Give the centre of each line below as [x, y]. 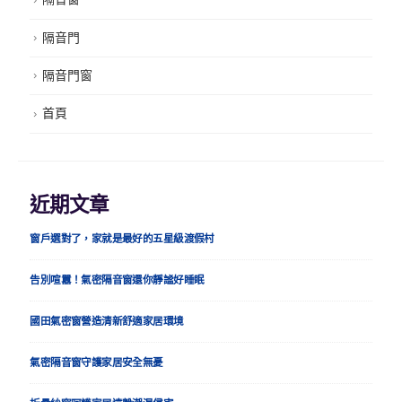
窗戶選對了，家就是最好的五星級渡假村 [122, 238]
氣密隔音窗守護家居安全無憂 [96, 362]
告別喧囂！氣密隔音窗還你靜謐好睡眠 [117, 280]
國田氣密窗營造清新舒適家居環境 [107, 321]
